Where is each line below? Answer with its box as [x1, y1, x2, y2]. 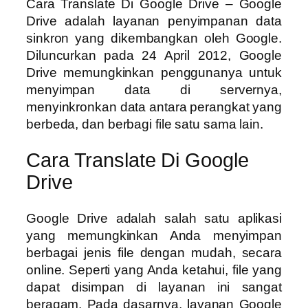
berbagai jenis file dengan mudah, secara [26, 245, 282, 260]
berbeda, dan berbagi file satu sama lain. [26, 117, 263, 132]
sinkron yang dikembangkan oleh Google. [26, 31, 282, 46]
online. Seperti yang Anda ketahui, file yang [26, 262, 282, 277]
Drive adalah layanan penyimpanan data [26, 14, 282, 29]
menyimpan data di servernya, [26, 82, 282, 98]
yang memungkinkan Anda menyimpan [26, 228, 282, 243]
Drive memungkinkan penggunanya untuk [26, 65, 282, 80]
